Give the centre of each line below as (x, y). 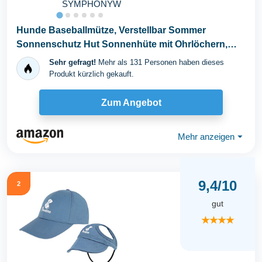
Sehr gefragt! (73, 62)
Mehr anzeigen (206, 136)
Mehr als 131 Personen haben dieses (160, 62)
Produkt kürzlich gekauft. (92, 74)
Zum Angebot (131, 102)
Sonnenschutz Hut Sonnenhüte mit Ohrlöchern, (122, 44)
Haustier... (38, 58)
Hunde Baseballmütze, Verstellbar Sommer (111, 30)
